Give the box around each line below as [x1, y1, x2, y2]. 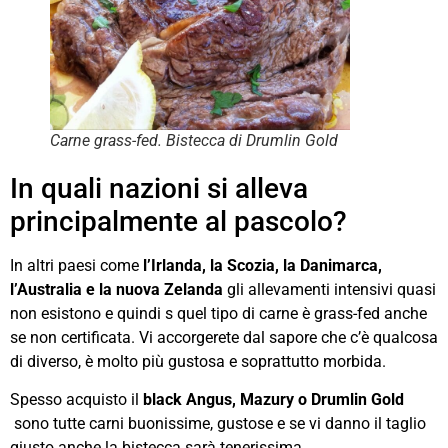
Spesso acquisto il [10, 389, 139, 409]
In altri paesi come [10, 255, 139, 275]
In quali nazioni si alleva [10, 171, 308, 205]
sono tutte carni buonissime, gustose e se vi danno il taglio [10, 413, 426, 433]
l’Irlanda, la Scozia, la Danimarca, [139, 255, 382, 275]
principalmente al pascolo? [10, 204, 347, 238]
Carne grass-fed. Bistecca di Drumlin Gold [50, 130, 338, 150]
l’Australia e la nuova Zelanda [10, 279, 223, 299]
